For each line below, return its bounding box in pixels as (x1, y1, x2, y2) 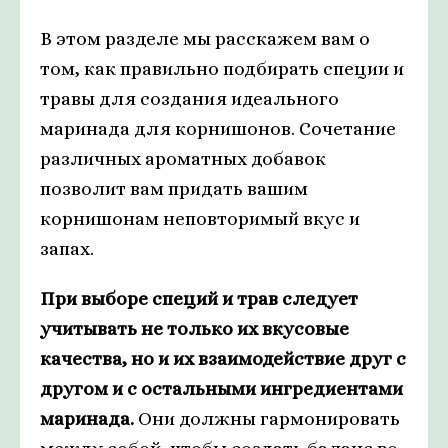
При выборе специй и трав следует (40, 288, 358, 310)
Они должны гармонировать (134, 408, 400, 430)
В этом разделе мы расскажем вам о (40, 28, 370, 50)
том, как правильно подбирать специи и (40, 58, 404, 80)
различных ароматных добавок (40, 148, 326, 170)
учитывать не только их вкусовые (40, 318, 349, 340)
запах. (40, 238, 94, 260)
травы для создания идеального (40, 88, 339, 110)
